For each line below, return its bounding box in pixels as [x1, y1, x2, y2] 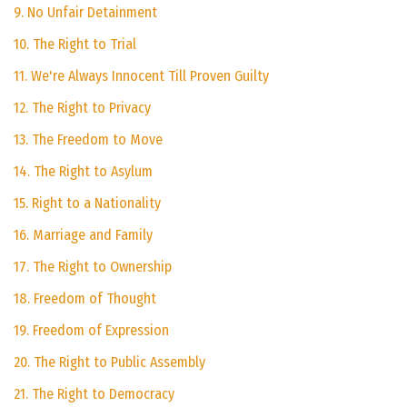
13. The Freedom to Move [14, 131, 163, 149]
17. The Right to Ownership [14, 258, 172, 276]
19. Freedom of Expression [14, 322, 169, 340]
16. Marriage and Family [14, 226, 153, 244]
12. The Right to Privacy [14, 99, 151, 117]
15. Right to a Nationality [14, 194, 161, 213]
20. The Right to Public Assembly [14, 353, 205, 372]
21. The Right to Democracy [14, 385, 174, 403]
